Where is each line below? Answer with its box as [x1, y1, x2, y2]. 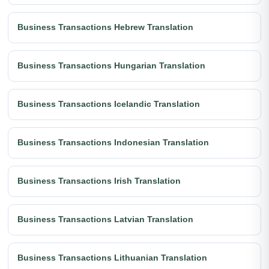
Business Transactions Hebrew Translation [17, 22, 193, 32]
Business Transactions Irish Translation [17, 176, 181, 186]
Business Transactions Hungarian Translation [17, 61, 205, 71]
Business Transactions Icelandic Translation [17, 99, 200, 109]
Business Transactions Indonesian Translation [17, 138, 209, 148]
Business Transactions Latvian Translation [17, 214, 193, 225]
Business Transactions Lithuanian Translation [17, 253, 207, 263]
